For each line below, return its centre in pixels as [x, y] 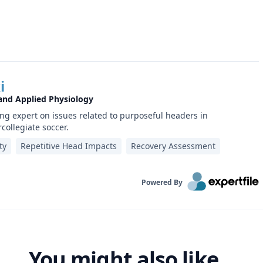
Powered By [162, 182]
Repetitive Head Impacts [69, 146]
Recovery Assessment [173, 146]
